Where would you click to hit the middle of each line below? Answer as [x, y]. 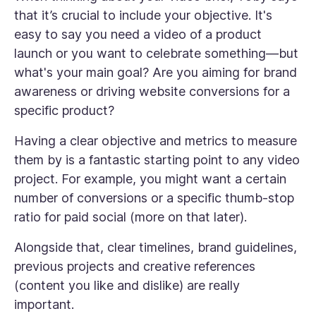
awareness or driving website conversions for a [152, 92]
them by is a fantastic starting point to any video [157, 160]
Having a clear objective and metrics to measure [156, 141]
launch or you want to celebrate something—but [156, 54]
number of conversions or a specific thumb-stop [154, 198]
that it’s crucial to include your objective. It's [143, 16]
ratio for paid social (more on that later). [132, 217]
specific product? [66, 111]
